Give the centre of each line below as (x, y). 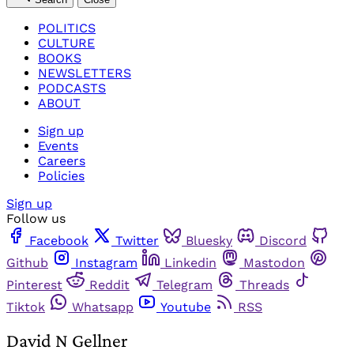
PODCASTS (72, 88)
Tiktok (26, 307)
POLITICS (67, 28)
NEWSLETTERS (85, 73)
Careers (62, 160)
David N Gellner (67, 341)
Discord (283, 240)
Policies (61, 175)
